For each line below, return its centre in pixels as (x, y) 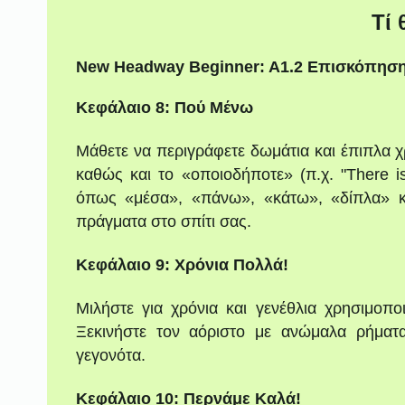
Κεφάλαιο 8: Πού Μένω (164, 108)
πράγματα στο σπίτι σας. (163, 222)
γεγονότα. (110, 355)
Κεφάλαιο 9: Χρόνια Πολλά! (182, 265)
